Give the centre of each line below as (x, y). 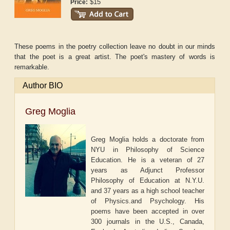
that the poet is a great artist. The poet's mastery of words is (115, 57)
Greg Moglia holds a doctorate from (148, 140)
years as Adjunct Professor (148, 170)
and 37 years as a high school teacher (148, 191)
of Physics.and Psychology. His (148, 201)
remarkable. (32, 67)
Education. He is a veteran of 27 (148, 160)
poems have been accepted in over (148, 212)
